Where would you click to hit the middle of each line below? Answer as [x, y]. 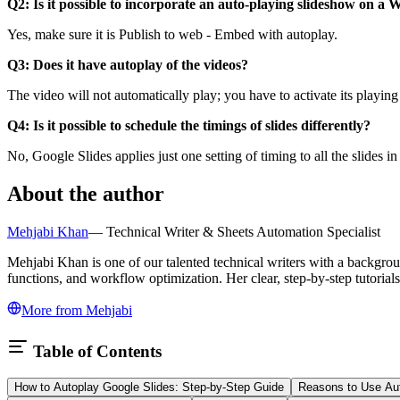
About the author [86, 194]
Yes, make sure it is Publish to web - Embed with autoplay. [172, 35]
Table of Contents [95, 351]
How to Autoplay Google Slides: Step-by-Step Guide [149, 387]
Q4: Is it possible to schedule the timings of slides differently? [189, 126]
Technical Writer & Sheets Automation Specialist [243, 232]
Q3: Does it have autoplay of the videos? [128, 65]
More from [54, 311]
